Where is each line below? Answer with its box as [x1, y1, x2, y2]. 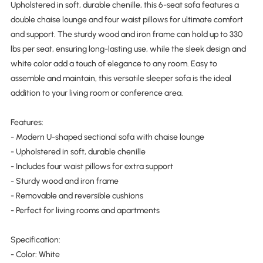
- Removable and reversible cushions [10, 191, 143, 201]
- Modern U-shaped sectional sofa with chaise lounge [10, 132, 204, 143]
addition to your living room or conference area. [10, 88, 183, 99]
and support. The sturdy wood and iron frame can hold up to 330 [10, 29, 242, 40]
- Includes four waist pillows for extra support [10, 161, 173, 172]
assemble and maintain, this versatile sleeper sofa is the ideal [10, 73, 231, 84]
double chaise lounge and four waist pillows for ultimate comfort [10, 15, 243, 25]
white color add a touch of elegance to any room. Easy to [10, 59, 217, 69]
